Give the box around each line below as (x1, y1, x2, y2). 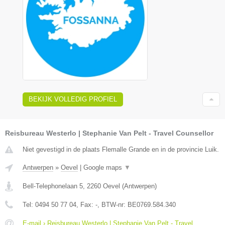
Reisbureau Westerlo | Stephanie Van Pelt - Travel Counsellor (5, 129, 213, 138)
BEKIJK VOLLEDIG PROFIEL (29, 95, 117, 103)
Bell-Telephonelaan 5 (23, 182, 83, 190)
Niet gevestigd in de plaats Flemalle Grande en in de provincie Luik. (23, 146, 219, 154)
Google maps (83, 164, 124, 172)
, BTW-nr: (97, 201, 128, 209)
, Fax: (76, 201, 95, 209)
